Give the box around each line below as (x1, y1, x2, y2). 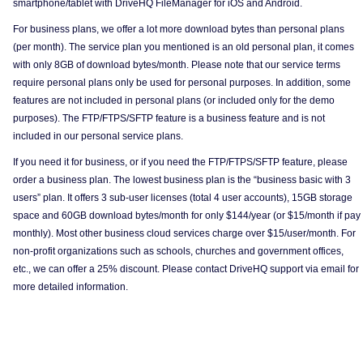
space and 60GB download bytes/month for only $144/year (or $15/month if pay (13, 210, 361, 221)
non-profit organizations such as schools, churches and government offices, (13, 246, 344, 257)
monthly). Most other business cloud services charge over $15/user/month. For (13, 228, 356, 239)
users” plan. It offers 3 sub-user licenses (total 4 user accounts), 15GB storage (13, 192, 352, 203)
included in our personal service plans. (13, 130, 186, 142)
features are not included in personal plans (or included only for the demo (13, 95, 335, 106)
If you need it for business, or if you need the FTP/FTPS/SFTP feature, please (13, 156, 348, 168)
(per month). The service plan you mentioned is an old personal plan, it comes (13, 41, 354, 53)
